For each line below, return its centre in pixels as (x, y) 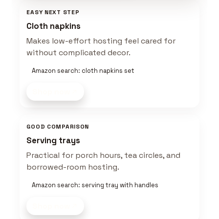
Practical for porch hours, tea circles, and (104, 155)
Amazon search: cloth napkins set (83, 70)
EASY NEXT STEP (53, 12)
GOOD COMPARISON (58, 126)
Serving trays (54, 140)
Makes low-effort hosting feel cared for (101, 41)
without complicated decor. (79, 53)
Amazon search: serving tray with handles (95, 185)
